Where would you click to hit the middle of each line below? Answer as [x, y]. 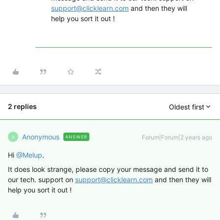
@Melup [29, 155]
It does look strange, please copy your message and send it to [108, 169]
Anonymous [41, 137]
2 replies [22, 107]
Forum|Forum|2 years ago [177, 137]
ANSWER [76, 137]
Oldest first [187, 107]
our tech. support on [41, 180]
